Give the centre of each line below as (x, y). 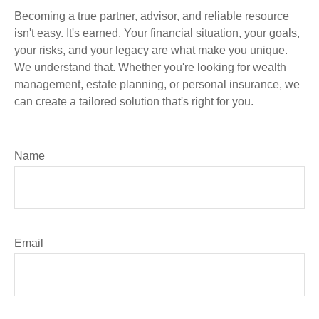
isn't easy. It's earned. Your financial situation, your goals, (157, 33)
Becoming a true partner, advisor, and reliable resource (152, 16)
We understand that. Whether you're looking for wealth (150, 67)
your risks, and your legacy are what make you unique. (151, 50)
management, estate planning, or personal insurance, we (157, 84)
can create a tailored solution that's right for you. (134, 101)
